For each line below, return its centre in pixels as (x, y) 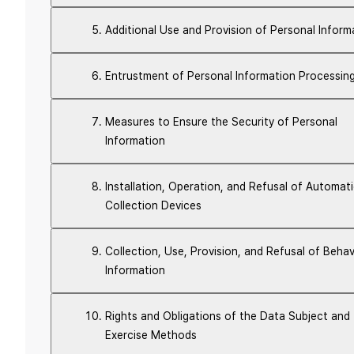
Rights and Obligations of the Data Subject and (228, 316)
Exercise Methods (151, 335)
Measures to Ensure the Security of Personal (221, 122)
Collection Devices (153, 205)
